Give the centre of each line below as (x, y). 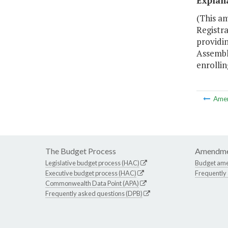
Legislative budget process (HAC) (92, 163)
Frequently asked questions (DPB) (94, 194)
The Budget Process (81, 151)
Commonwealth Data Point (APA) (92, 183)
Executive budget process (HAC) (91, 173)
